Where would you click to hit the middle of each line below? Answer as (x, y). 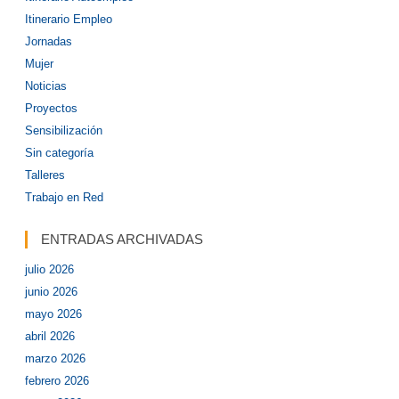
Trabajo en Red (64, 197)
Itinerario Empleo (69, 19)
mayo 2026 (53, 314)
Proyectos (51, 108)
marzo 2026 (55, 358)
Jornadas (49, 41)
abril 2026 (50, 336)
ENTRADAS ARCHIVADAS (122, 239)
